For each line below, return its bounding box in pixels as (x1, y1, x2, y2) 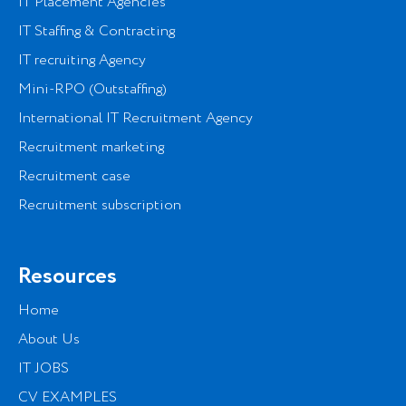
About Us (18, 328, 80, 350)
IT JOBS (18, 357, 69, 379)
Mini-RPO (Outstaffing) (18, 78, 167, 100)
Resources (18, 260, 117, 293)
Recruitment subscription (18, 194, 181, 216)
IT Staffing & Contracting (18, 20, 175, 42)
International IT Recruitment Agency (18, 107, 253, 129)
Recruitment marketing (18, 136, 164, 158)
